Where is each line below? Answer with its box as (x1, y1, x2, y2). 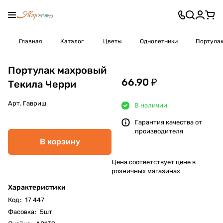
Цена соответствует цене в (111, 158, 196, 166)
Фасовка (8, 208, 34, 216)
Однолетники (140, 38, 178, 45)
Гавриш (23, 99, 46, 107)
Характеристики (8, 183, 66, 192)
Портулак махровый (8, 64, 107, 76)
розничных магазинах (111, 167, 180, 175)
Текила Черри (8, 78, 76, 90)
